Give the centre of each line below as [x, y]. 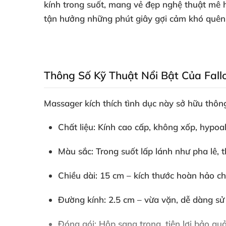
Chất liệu [76, 127]
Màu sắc [75, 151]
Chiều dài [77, 175]
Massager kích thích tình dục [100, 103]
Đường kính [81, 200]
